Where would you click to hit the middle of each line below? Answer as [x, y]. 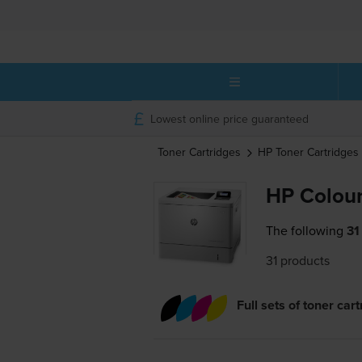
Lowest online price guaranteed [229, 118]
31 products [298, 261]
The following [305, 231]
